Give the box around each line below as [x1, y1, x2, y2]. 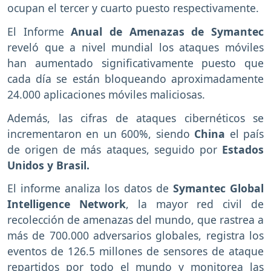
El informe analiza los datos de [7, 181, 169, 196]
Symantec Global [168, 181, 264, 196]
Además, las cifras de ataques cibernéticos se [7, 110, 264, 125]
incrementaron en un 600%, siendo [7, 126, 195, 141]
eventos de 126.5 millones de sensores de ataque [7, 244, 264, 259]
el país [229, 126, 264, 141]
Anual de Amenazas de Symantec [71, 24, 264, 39]
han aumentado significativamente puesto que [7, 55, 264, 70]
